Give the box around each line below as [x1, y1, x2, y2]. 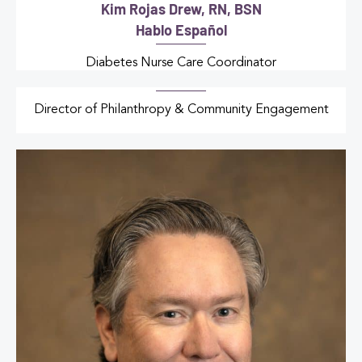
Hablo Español [135, 21, 227, 40]
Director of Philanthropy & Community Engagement [33, 103, 329, 117]
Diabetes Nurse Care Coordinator [86, 57, 276, 70]
